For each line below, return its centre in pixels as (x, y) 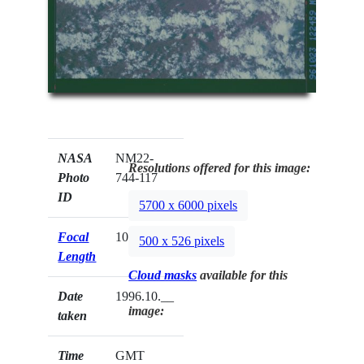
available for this (243, 275)
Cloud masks (163, 275)
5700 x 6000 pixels (188, 205)
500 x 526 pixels (182, 240)
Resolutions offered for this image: (220, 168)
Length (77, 257)
